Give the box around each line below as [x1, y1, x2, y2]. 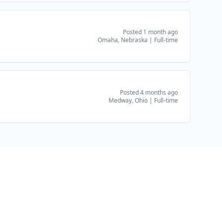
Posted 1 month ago [123, 28, 178, 36]
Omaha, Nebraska [98, 36, 148, 44]
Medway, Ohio [109, 96, 148, 105]
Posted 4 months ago [120, 88, 178, 97]
